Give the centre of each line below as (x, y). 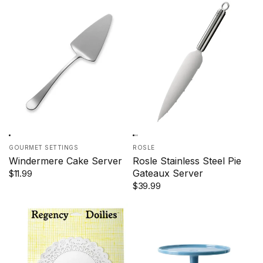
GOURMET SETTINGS (43, 147)
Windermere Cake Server (65, 161)
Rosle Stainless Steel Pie (187, 161)
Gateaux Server (168, 173)
